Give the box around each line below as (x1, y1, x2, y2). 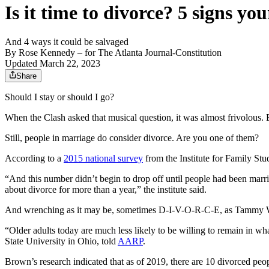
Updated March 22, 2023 (5, 58, 100, 69)
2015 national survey (64, 153, 143, 164)
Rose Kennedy (19, 47, 75, 58)
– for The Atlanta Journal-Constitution (75, 47, 222, 58)
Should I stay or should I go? (5, 92, 114, 103)
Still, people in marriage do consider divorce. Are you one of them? (5, 133, 259, 144)
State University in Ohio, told (5, 236, 118, 247)
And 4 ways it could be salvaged (5, 37, 128, 47)
